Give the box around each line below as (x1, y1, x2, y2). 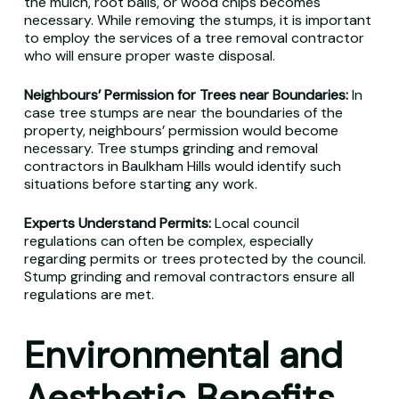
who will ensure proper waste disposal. (23, 46, 275, 65)
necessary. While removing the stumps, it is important (23, 11, 371, 29)
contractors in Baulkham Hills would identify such (23, 157, 341, 175)
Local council (210, 214, 299, 232)
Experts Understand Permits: (23, 214, 211, 232)
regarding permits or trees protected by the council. (23, 249, 366, 268)
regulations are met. (23, 285, 158, 304)
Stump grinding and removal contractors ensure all (23, 267, 354, 286)
